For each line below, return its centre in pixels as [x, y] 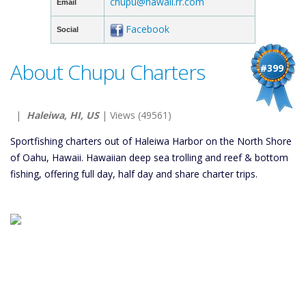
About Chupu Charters [108, 72]
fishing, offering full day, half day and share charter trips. [134, 174]
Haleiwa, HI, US [63, 115]
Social [68, 29]
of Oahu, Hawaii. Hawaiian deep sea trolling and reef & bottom [149, 157]
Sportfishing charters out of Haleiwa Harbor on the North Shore [151, 141]
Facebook [148, 29]
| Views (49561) [135, 115]
